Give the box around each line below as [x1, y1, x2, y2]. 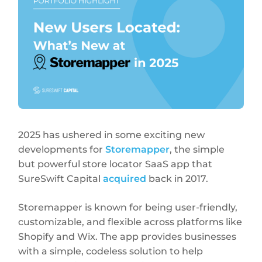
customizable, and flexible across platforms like [18, 216, 243, 227]
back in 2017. [146, 173, 209, 184]
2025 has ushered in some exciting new [18, 129, 205, 140]
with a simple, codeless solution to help [18, 245, 204, 257]
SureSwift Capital [18, 173, 104, 184]
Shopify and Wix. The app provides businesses [18, 230, 237, 242]
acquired [103, 173, 147, 184]
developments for [18, 143, 106, 155]
